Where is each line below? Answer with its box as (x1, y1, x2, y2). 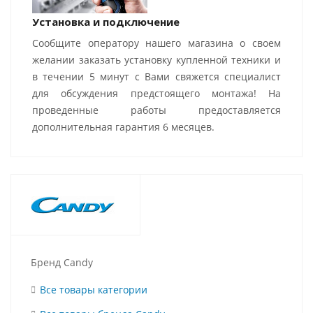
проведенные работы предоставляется (32, 103, 281, 117)
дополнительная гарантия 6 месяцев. (32, 120, 214, 133)
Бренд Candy (31, 256, 93, 270)
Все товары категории (40, 283, 147, 297)
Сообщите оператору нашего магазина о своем (32, 36, 281, 50)
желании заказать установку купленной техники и (32, 53, 281, 66)
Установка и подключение (32, 15, 180, 29)
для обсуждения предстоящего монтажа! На (32, 87, 281, 100)
